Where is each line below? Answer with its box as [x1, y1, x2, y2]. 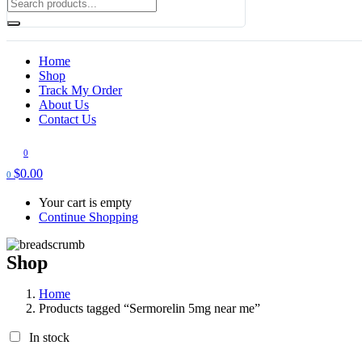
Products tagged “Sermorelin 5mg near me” [39, 301, 260, 315]
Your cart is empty [39, 195, 132, 209]
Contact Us [39, 112, 96, 126]
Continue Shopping [39, 209, 138, 224]
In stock [29, 330, 69, 344]
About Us [39, 97, 89, 112]
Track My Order [39, 82, 122, 97]
